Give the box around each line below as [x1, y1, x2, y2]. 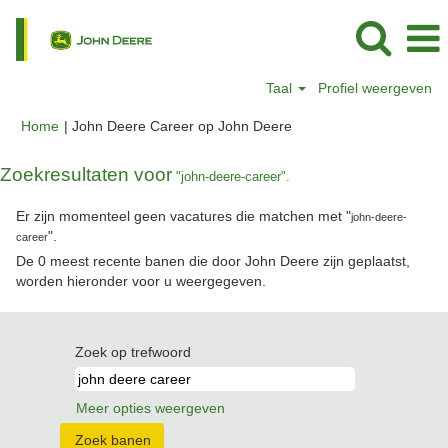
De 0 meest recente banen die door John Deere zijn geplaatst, [16, 253, 410, 269]
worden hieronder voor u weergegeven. [16, 273, 266, 289]
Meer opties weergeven [76, 400, 225, 416]
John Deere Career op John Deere [72, 118, 292, 134]
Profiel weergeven [318, 80, 432, 96]
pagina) [291, 137, 339, 153]
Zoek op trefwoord [75, 344, 191, 360]
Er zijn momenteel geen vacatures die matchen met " [16, 208, 351, 224]
